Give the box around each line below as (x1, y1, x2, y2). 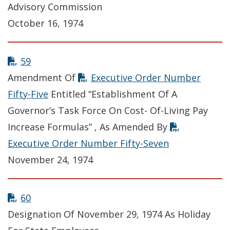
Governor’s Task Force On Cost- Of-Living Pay (8, 104, 208, 117)
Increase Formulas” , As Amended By (8, 121, 170, 133)
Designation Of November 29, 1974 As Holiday (8, 208, 210, 221)
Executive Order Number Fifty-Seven (8, 137, 169, 150)
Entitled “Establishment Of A (48, 88, 177, 101)
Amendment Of (8, 71, 78, 84)
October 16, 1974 (8, 17, 83, 30)
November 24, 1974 (8, 154, 93, 166)
